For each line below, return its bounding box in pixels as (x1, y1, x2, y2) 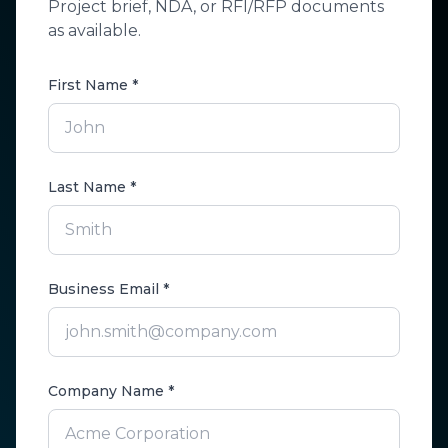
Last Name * (48, 178, 136, 196)
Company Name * (48, 382, 174, 400)
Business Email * (48, 280, 169, 298)
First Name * (48, 76, 138, 94)
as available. (48, 21, 141, 40)
